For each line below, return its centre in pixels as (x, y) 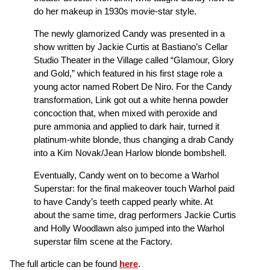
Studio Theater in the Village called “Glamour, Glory (134, 60)
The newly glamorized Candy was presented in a (129, 33)
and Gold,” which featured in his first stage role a (128, 73)
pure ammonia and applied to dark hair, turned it (127, 126)
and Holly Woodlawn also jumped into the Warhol (129, 228)
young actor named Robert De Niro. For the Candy (133, 86)
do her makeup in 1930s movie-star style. (115, 11)
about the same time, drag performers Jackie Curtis (135, 215)
